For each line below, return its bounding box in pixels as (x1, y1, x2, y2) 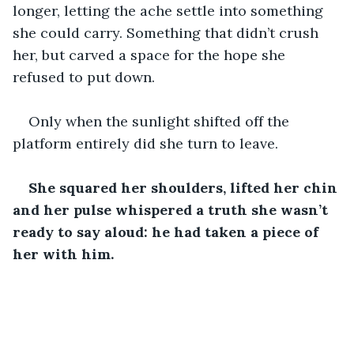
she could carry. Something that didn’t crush (13, 23, 322, 42)
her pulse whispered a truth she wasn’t (43, 200, 332, 219)
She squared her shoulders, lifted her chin (28, 178, 341, 197)
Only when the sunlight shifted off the (28, 111, 293, 130)
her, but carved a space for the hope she (13, 45, 289, 64)
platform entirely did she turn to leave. (13, 134, 278, 153)
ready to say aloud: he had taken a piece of (13, 222, 322, 241)
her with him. (13, 244, 114, 263)
